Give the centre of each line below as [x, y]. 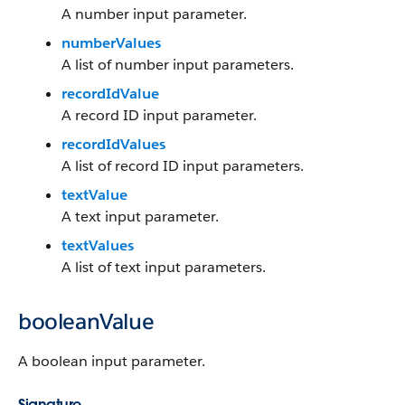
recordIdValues [113, 144]
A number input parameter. [154, 14]
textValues [98, 245]
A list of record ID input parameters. [183, 166]
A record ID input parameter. [159, 115]
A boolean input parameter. [112, 361]
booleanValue [86, 321]
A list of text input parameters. [164, 267]
